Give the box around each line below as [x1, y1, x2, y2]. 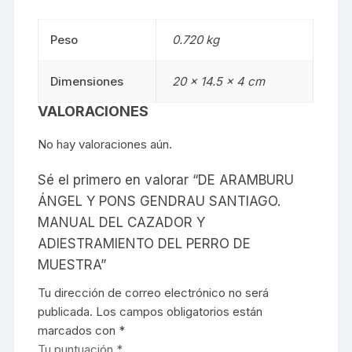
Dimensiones [50, 74, 124, 89]
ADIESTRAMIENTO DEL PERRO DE [38, 236, 251, 251]
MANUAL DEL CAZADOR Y [38, 214, 206, 230]
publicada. [38, 304, 93, 319]
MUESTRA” [38, 257, 107, 273]
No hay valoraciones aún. [38, 137, 173, 152]
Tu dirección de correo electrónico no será [38, 285, 269, 300]
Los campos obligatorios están [96, 304, 263, 319]
